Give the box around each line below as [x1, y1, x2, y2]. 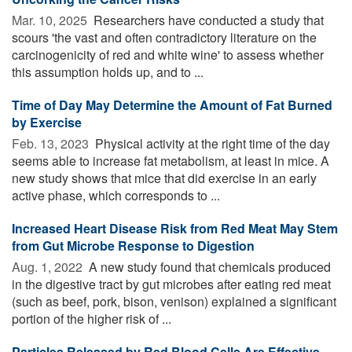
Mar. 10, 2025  [12, 10, 90, 29]
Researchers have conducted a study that [90, 10, 324, 29]
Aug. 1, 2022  [12, 257, 86, 276]
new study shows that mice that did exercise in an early [12, 168, 317, 187]
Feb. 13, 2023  [12, 134, 92, 152]
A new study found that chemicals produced [86, 257, 331, 276]
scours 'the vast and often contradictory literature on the [12, 27, 317, 46]
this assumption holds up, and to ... [12, 62, 203, 81]
